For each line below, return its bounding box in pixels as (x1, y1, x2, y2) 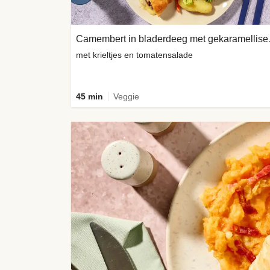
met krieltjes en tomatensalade (76, 49, 193, 60)
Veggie (113, 91, 139, 101)
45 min (76, 91, 103, 101)
